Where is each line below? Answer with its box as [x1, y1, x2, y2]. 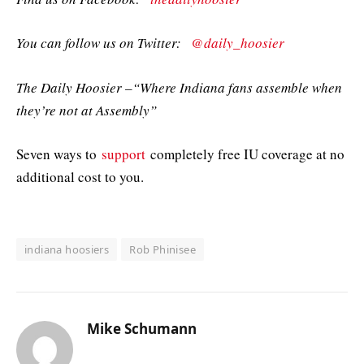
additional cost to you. [16, 167, 144, 186]
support [102, 144, 145, 163]
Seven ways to [16, 144, 102, 163]
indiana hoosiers [24, 241, 110, 257]
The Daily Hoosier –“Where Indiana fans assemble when [16, 77, 342, 97]
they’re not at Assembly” [16, 100, 157, 119]
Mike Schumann [87, 318, 197, 338]
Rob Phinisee [129, 241, 196, 257]
